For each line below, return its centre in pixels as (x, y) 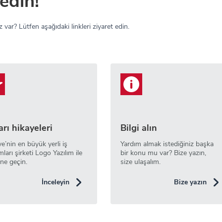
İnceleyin (55, 182)
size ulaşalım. (140, 162)
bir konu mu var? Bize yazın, (163, 153)
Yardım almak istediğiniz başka (167, 144)
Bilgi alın (139, 128)
